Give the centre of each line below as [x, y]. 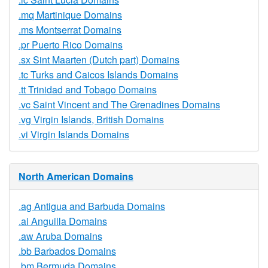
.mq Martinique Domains [70, 15]
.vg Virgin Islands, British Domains [91, 119]
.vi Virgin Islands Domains [74, 134]
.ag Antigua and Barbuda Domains [92, 206]
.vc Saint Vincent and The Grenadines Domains [119, 104]
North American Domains [76, 176]
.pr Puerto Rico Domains [71, 45]
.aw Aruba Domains [60, 236]
